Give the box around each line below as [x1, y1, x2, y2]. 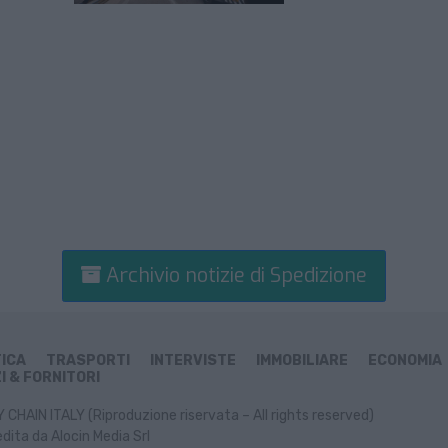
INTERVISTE [150, 352, 236, 370]
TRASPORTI [46, 352, 130, 370]
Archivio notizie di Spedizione [101, 262, 367, 290]
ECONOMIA [368, 352, 442, 370]
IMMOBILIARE [256, 352, 348, 370]
